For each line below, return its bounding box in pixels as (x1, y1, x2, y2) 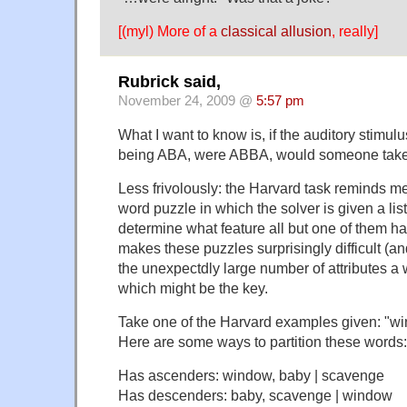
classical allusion (221, 22, 332, 39)
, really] (332, 22, 378, 39)
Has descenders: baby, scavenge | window (118, 387, 392, 403)
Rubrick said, (118, 73, 221, 92)
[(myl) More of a (118, 22, 221, 39)
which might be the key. (118, 280, 268, 297)
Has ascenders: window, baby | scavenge (118, 367, 384, 383)
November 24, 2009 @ (118, 94, 256, 109)
